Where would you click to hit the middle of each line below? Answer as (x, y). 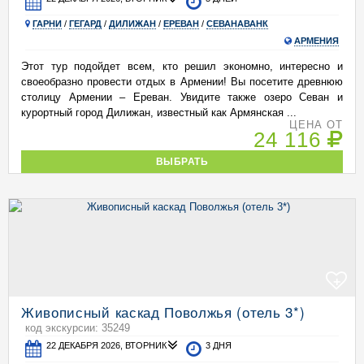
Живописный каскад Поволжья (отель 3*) (163, 312)
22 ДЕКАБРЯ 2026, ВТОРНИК (107, 345)
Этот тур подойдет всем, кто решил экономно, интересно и (182, 66)
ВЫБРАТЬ (182, 161)
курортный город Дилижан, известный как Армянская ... (159, 113)
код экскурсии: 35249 (78, 328)
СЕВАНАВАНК (237, 24)
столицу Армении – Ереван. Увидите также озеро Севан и (182, 97)
